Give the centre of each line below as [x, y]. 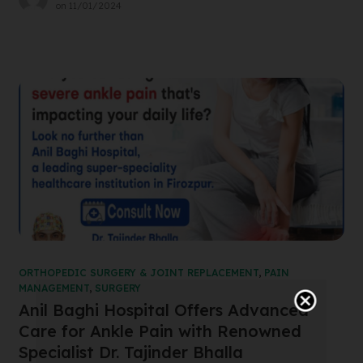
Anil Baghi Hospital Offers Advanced [163, 310]
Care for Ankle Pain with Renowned [160, 331]
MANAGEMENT [53, 288]
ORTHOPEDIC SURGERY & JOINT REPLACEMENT [138, 273]
